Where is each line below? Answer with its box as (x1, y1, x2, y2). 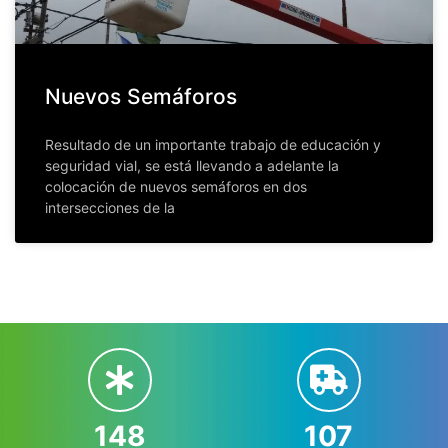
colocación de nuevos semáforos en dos (45, 177, 307, 195)
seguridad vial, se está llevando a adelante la (45, 156, 339, 174)
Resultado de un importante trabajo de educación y (45, 135, 381, 153)
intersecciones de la (45, 198, 175, 216)
